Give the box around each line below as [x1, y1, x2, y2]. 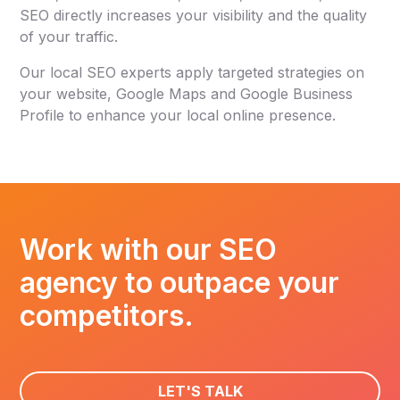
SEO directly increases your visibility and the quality [20, 6, 368, 25]
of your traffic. [20, 28, 119, 46]
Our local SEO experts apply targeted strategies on [20, 63, 365, 82]
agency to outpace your [20, 265, 340, 301]
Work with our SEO [20, 232, 278, 268]
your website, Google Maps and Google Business [20, 85, 354, 104]
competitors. [20, 298, 195, 334]
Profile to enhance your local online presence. [20, 106, 337, 125]
